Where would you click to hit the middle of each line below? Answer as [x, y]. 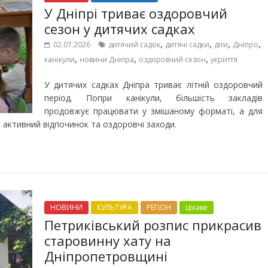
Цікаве [197, 207]
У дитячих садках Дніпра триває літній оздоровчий [153, 85]
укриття [224, 60]
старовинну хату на [108, 240]
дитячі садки [187, 45]
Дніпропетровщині [106, 256]
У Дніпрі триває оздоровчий [136, 13]
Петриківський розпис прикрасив [153, 225]
